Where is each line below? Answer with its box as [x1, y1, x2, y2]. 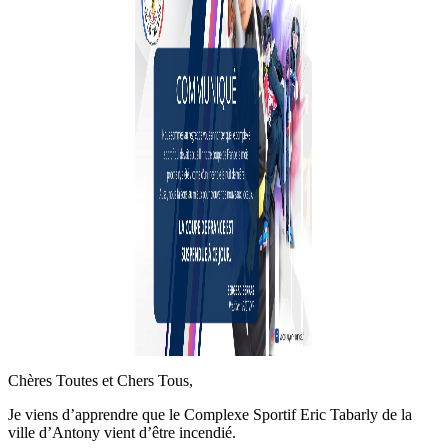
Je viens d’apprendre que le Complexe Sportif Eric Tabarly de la [8, 405, 412, 423]
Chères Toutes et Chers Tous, [8, 371, 193, 389]
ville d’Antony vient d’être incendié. [8, 423, 236, 441]
